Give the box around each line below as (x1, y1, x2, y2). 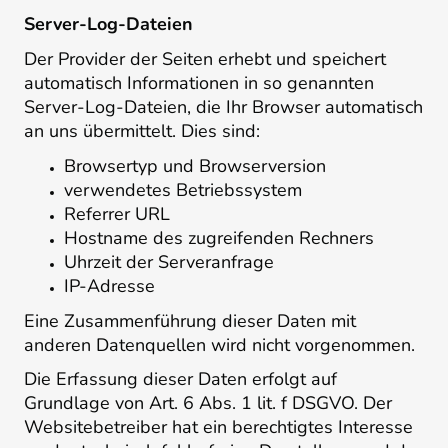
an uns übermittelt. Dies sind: (24, 119, 260, 144)
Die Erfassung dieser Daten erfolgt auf (24, 367, 337, 392)
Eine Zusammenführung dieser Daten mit (24, 308, 356, 333)
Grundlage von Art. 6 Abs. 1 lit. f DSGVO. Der (24, 391, 392, 416)
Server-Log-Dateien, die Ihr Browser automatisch (24, 95, 423, 120)
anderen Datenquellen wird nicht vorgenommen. (24, 332, 415, 357)
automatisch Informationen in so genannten (24, 71, 374, 96)
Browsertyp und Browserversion (64, 153, 326, 178)
